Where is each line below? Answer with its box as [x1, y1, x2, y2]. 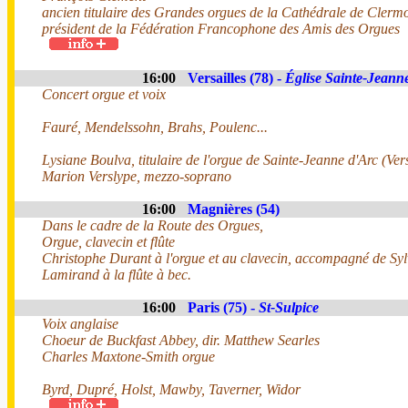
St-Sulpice [259, 300, 319, 315]
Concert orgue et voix [42, 87, 166, 102]
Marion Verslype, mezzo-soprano [42, 168, 231, 184]
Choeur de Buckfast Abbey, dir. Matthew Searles [42, 332, 320, 348]
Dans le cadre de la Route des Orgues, [42, 218, 263, 233]
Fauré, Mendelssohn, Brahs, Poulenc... [42, 119, 268, 135]
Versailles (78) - [188, 70, 285, 86]
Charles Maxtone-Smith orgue [42, 349, 215, 364]
